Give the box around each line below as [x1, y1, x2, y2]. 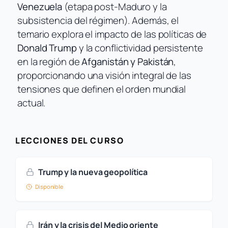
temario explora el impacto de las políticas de [17, 27, 207, 41]
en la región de [17, 55, 82, 68]
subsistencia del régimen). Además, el [17, 14, 179, 27]
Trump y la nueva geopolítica [38, 166, 148, 178]
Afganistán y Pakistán [81, 55, 174, 68]
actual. [17, 96, 46, 109]
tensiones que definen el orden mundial [17, 82, 186, 96]
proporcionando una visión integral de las [17, 69, 191, 82]
